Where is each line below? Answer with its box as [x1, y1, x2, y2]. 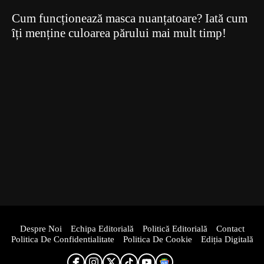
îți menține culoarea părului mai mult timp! [12, 26, 226, 40]
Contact [216, 224, 245, 233]
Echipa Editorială [70, 224, 134, 233]
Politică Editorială [142, 224, 207, 233]
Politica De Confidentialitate [11, 235, 114, 244]
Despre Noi [19, 224, 62, 233]
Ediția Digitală [200, 235, 253, 244]
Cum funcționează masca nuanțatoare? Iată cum [12, 11, 247, 25]
